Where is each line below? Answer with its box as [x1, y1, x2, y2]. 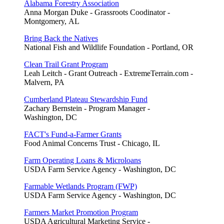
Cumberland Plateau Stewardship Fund [24, 94, 147, 103]
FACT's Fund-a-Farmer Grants [24, 129, 121, 138]
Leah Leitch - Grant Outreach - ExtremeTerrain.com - [24, 68, 193, 77]
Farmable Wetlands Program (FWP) [24, 181, 137, 190]
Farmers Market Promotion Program [24, 207, 138, 216]
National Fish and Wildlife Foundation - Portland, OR [24, 42, 193, 51]
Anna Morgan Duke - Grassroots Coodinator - [24, 7, 170, 16]
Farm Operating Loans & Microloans [24, 155, 141, 164]
